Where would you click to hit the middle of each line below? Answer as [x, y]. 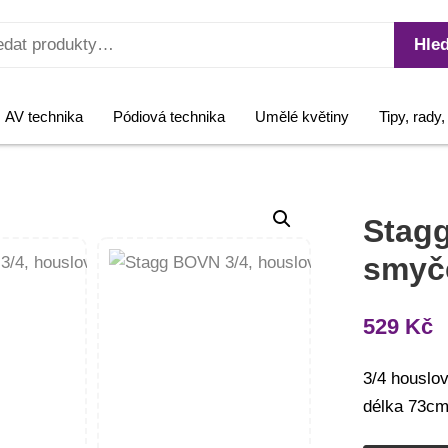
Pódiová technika [169, 117]
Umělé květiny [302, 117]
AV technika [44, 117]
